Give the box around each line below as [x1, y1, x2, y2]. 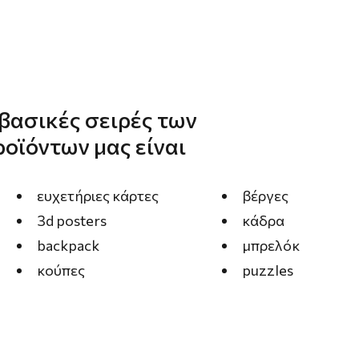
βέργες [241, 186, 288, 204]
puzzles [241, 260, 293, 279]
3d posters [36, 211, 107, 229]
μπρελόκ [241, 236, 300, 254]
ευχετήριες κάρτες [36, 186, 159, 204]
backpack [36, 236, 99, 254]
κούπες [36, 260, 85, 279]
